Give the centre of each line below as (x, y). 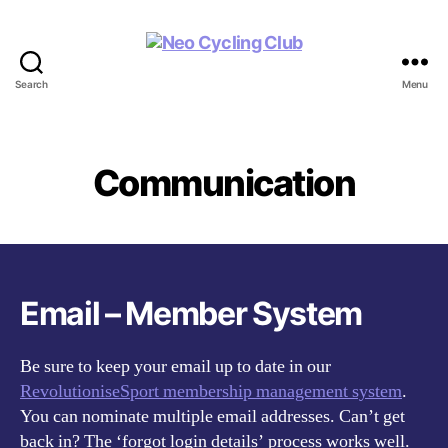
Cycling (254, 123)
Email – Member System (191, 313)
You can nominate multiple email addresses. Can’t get (212, 416)
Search (31, 84)
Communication (224, 183)
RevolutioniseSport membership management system (211, 391)
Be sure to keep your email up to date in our (175, 366)
